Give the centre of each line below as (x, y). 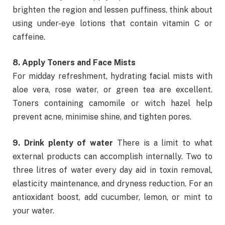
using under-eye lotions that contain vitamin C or (113, 23)
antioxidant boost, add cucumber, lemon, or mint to (113, 197)
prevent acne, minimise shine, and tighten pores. (102, 117)
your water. (33, 210)
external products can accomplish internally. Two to (113, 156)
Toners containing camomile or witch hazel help (113, 103)
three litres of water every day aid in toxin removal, (113, 170)
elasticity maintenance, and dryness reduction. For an (113, 183)
